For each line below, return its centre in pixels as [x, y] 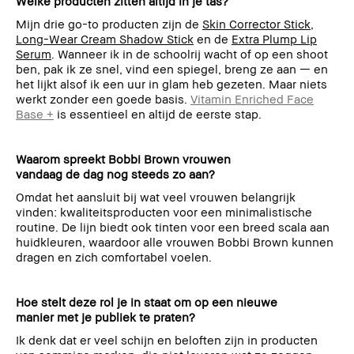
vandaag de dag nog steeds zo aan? [117, 173]
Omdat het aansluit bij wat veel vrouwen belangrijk [156, 196]
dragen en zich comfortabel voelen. [114, 256]
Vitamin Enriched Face [252, 98]
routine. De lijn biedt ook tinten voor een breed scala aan [173, 226]
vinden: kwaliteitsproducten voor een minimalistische [164, 211]
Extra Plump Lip [274, 38]
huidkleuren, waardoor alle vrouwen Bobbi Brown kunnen [175, 241]
